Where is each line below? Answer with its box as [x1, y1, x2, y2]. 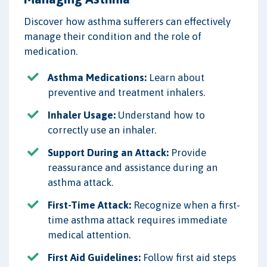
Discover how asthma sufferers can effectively [24, 15, 231, 27]
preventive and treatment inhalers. [48, 86, 205, 98]
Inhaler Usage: [48, 108, 116, 121]
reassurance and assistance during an [48, 162, 218, 173]
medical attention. [48, 229, 131, 241]
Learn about [147, 71, 204, 83]
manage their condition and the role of [24, 30, 201, 42]
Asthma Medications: [48, 71, 147, 83]
